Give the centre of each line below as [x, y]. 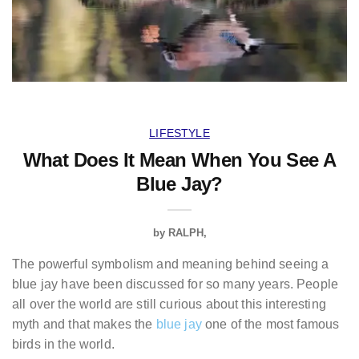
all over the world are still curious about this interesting [169, 305]
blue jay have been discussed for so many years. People [175, 284]
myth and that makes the [84, 325]
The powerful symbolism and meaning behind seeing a [171, 264]
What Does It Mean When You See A [179, 160]
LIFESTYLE [179, 133]
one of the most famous [270, 325]
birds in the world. [63, 345]
